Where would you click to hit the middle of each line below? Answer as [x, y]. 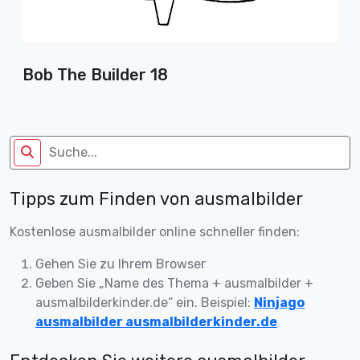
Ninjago [279, 302]
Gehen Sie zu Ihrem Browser [121, 264]
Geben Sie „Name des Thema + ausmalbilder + [174, 283]
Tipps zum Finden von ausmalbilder [156, 198]
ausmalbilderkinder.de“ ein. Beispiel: [145, 302]
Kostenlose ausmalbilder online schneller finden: [155, 231]
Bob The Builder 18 [95, 74]
